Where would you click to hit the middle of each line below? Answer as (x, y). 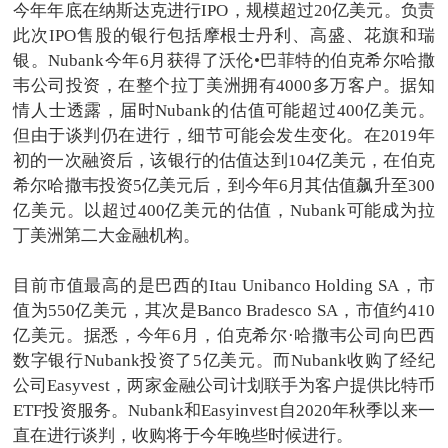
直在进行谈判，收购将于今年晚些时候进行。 (183, 436)
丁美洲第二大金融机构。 (107, 236)
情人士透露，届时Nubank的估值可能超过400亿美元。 (224, 111)
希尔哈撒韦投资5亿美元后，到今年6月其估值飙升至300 (224, 186)
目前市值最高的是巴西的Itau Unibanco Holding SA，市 (224, 286)
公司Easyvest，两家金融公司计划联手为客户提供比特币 (224, 386)
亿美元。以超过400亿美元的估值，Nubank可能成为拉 (224, 211)
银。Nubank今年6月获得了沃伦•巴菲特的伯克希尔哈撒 (224, 61)
